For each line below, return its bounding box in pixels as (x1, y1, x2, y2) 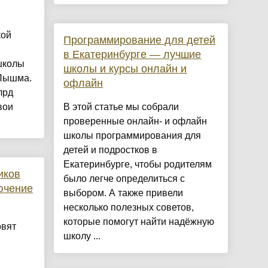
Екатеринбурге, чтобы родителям (63, 159, 212, 170)
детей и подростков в (63, 145, 158, 156)
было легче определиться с (63, 173, 185, 184)
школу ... (63, 231, 101, 242)
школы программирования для (63, 130, 202, 141)
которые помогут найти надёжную (63, 217, 215, 227)
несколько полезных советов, (63, 202, 194, 213)
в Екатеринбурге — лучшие (63, 48, 202, 61)
